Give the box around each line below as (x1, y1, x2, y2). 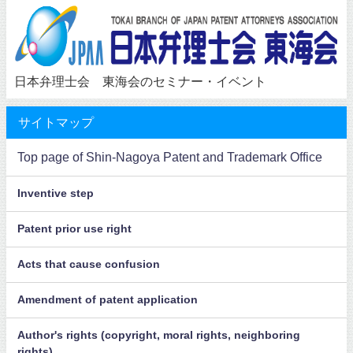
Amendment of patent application (17, 294, 199, 306)
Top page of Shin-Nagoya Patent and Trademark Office (17, 150, 323, 164)
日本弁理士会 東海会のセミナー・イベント (14, 74, 266, 87)
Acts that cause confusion (17, 258, 161, 270)
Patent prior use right (17, 223, 132, 235)
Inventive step (17, 188, 95, 199)
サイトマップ (18, 115, 94, 128)
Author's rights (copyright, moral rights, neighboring (17, 329, 301, 341)
